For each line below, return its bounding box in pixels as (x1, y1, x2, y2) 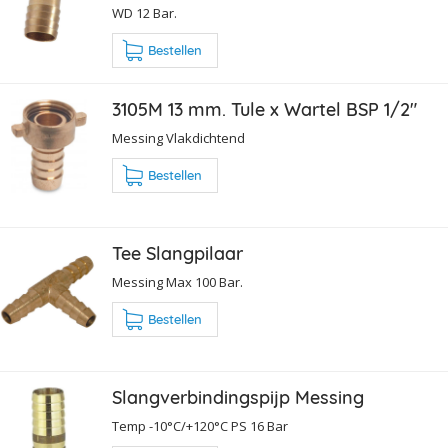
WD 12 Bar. (112, 4, 177, 23)
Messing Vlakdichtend (112, 129, 245, 148)
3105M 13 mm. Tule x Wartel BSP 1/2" (112, 98, 417, 122)
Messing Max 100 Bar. (112, 273, 243, 292)
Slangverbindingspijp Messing (112, 386, 364, 410)
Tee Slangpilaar (112, 242, 243, 266)
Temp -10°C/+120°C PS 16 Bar (112, 417, 288, 436)
